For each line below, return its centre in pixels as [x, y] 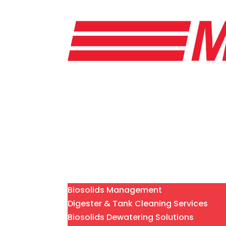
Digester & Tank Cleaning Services [138, 204]
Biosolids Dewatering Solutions [131, 217]
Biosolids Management [115, 190]
